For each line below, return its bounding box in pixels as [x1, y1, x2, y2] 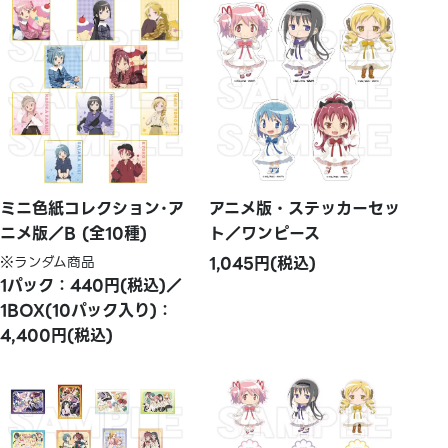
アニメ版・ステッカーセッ [209, 195, 401, 221]
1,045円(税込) [209, 250, 317, 276]
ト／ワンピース [209, 220, 321, 246]
